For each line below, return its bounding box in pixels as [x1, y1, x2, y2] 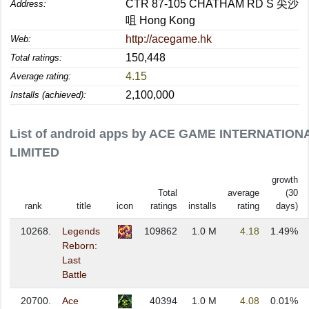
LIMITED [10, 146, 59, 159]
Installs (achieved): [10, 90, 86, 100]
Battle [62, 269, 87, 280]
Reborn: [62, 240, 97, 251]
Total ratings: [10, 52, 62, 63]
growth [272, 175, 298, 185]
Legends [62, 226, 100, 237]
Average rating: [10, 71, 71, 81]
